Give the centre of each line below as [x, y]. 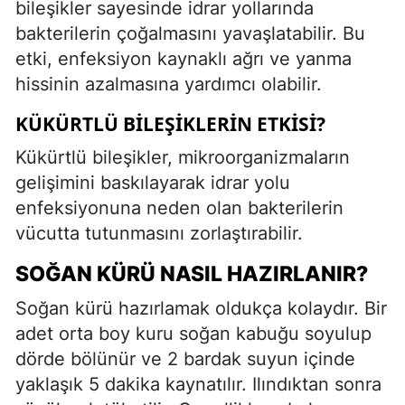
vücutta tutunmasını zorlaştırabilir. [159, 233]
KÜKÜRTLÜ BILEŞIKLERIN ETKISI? [170, 123]
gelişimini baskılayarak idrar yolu [153, 182]
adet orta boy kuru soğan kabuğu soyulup [193, 333]
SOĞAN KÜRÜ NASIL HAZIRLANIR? [192, 273]
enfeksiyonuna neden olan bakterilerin [179, 207]
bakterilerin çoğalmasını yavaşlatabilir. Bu [190, 33]
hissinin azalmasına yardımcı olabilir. [169, 84]
